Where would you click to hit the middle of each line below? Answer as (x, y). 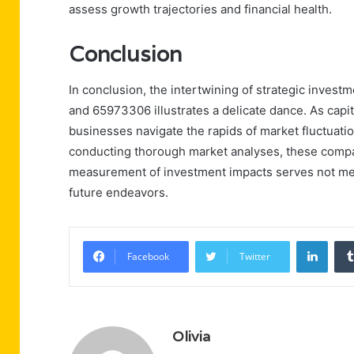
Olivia (191, 336)
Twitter (255, 256)
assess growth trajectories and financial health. (200, 9)
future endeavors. (119, 192)
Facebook (148, 256)
